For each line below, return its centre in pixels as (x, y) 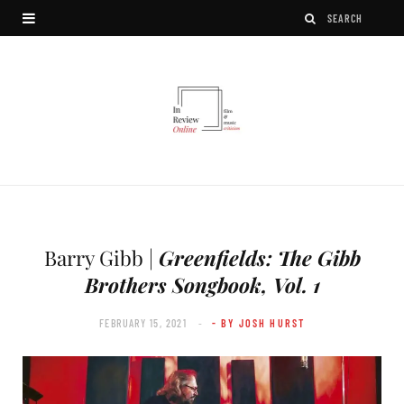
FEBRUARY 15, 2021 (143, 322)
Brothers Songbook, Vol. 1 (202, 284)
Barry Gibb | (101, 257)
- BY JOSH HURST (258, 322)
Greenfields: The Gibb (259, 257)
